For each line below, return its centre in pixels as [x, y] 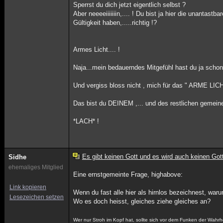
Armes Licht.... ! [97, 50]
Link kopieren [28, 187]
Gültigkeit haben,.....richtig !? [115, 23]
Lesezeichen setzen [37, 197]
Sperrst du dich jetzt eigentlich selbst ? [130, 5]
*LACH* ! [86, 121]
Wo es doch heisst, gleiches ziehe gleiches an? [142, 201]
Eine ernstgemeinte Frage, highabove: [128, 174]
